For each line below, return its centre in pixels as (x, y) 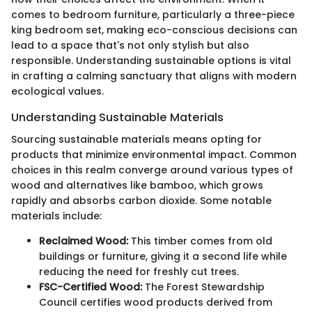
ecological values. (57, 91)
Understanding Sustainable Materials (117, 117)
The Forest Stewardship (203, 287)
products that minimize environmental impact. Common (154, 154)
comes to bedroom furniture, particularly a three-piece (153, 14)
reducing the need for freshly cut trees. (139, 271)
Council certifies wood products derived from (156, 302)
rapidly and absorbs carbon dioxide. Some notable (141, 200)
